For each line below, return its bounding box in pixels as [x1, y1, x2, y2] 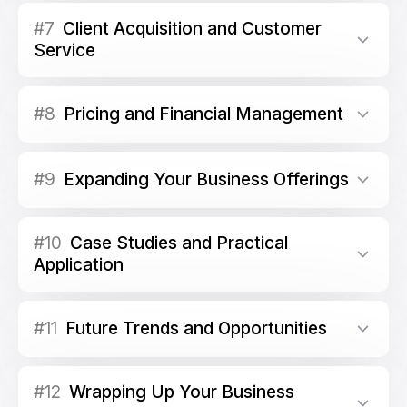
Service [34, 40, 95, 61]
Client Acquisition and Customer [58, 18, 322, 39]
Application [34, 254, 124, 275]
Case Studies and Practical [65, 233, 288, 253]
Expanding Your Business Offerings [59, 169, 349, 190]
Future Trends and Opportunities [61, 318, 327, 339]
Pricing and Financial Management [59, 104, 343, 124]
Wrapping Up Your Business [65, 382, 294, 402]
